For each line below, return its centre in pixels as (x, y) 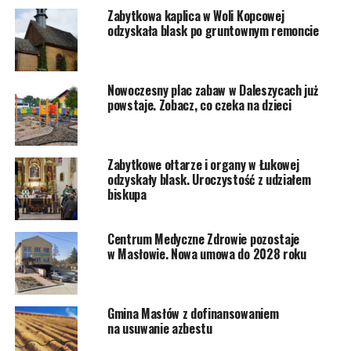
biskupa (127, 194)
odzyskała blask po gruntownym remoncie (213, 30)
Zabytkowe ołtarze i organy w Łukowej (203, 164)
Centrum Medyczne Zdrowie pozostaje (203, 239)
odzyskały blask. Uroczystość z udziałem (209, 179)
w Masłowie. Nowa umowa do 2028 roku (206, 253)
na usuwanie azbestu (159, 328)
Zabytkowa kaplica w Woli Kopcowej (195, 15)
